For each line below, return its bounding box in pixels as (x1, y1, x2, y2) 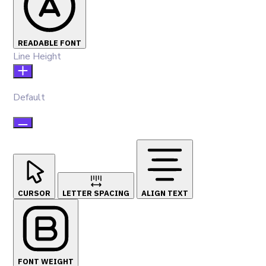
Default (13, 90, 45, 104)
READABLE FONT (18, 37, 81, 48)
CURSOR (18, 188, 50, 198)
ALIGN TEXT (141, 188, 188, 198)
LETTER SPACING (62, 188, 129, 198)
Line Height (13, 49, 61, 63)
